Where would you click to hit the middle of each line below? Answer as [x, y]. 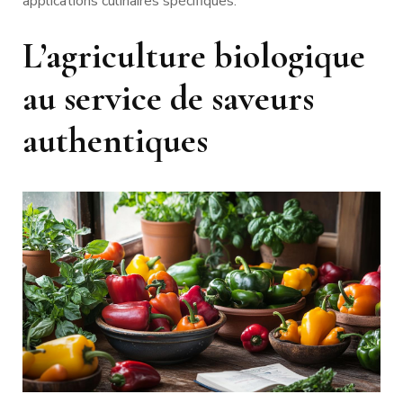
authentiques [115, 140]
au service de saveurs [168, 98]
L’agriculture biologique [194, 55]
